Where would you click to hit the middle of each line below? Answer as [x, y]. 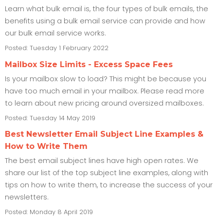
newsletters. [27, 197]
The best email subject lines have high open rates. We [102, 161]
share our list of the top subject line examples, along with [107, 173]
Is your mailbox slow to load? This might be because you [106, 79]
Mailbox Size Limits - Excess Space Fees [89, 64]
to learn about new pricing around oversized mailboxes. [104, 103]
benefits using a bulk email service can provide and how [105, 21]
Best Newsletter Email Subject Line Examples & [104, 134]
